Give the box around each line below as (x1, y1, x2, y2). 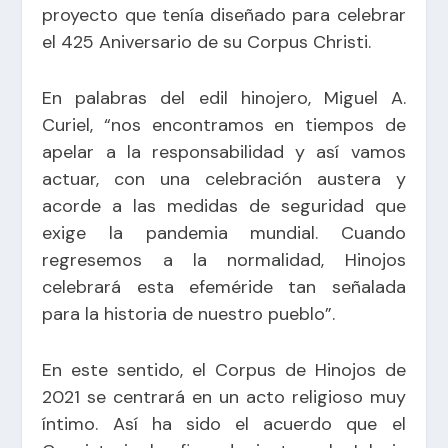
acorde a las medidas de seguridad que (42, 194, 406, 219)
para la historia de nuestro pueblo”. (42, 302, 336, 327)
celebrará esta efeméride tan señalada (42, 275, 406, 300)
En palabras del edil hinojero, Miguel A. (42, 86, 406, 111)
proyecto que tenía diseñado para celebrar (42, 3, 406, 28)
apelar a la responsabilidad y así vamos (42, 140, 406, 165)
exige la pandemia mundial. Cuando (42, 221, 406, 246)
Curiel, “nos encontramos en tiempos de (42, 113, 406, 138)
